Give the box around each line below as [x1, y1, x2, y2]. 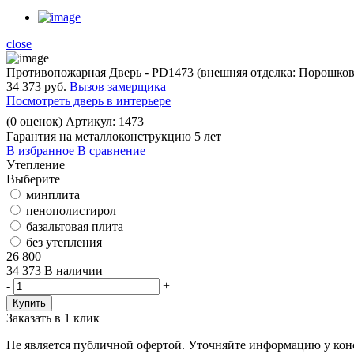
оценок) [17, 115, 62, 129]
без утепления [26, 235, 102, 250]
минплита [26, 188, 80, 202]
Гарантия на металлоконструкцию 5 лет [6, 130, 221, 144]
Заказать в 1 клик [6, 311, 100, 326]
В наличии [44, 264, 103, 278]
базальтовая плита [26, 220, 123, 234]
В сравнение [77, 144, 145, 158]
